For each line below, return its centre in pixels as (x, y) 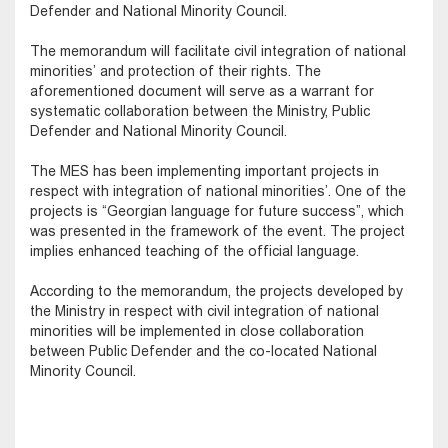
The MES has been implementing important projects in (204, 170)
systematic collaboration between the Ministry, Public (200, 110)
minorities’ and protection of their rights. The (175, 70)
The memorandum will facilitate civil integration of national (218, 50)
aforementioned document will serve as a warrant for (202, 90)
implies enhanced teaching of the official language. (194, 250)
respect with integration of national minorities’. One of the (218, 190)
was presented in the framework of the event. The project (217, 230)
